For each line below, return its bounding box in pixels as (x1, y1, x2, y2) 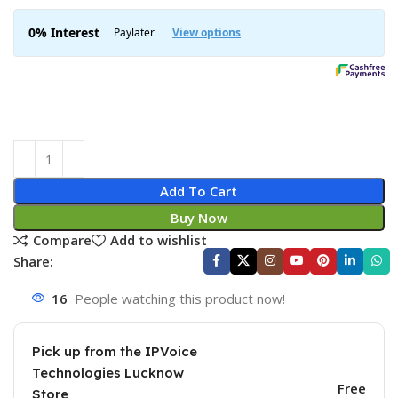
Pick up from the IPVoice (32, 342, 197, 360)
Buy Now (170, 209, 227, 227)
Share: (13, 251, 53, 270)
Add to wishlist (109, 231, 207, 250)
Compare (32, 231, 92, 250)
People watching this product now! (75, 289, 285, 307)
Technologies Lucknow (32, 363, 184, 381)
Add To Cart (160, 182, 238, 200)
